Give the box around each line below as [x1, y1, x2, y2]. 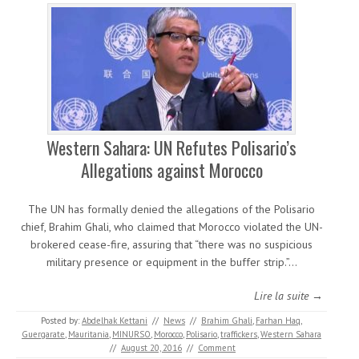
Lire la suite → [254, 288, 323, 304]
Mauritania [68, 329, 109, 341]
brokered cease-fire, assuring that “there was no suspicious [30, 237, 313, 252]
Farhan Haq [256, 315, 301, 327]
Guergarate [22, 329, 65, 341]
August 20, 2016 [121, 342, 182, 354]
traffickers [220, 329, 257, 341]
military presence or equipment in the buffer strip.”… [46, 255, 297, 270]
